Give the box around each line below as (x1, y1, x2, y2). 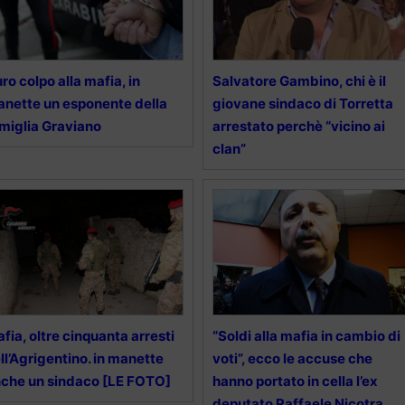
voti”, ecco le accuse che (212, 350, 372, 368)
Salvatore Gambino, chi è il (212, 72, 386, 90)
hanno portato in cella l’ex (212, 372, 378, 391)
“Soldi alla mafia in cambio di (212, 327, 400, 345)
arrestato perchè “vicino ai (212, 118, 385, 136)
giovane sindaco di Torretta (212, 95, 393, 113)
